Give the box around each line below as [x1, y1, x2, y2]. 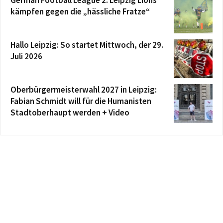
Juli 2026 [10, 51, 42, 62]
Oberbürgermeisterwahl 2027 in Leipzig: [10, 84, 157, 96]
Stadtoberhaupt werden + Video [10, 107, 129, 118]
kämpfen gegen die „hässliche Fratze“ [10, 6, 150, 17]
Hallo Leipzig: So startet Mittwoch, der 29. [10, 39, 163, 51]
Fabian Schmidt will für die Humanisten [10, 96, 151, 107]
